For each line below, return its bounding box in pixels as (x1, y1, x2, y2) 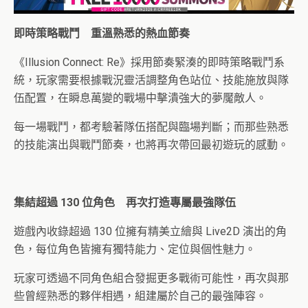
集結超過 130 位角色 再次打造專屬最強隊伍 (14, 195, 236, 209)
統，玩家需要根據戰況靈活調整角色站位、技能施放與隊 (14, 73, 289, 87)
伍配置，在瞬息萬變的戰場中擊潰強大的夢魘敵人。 (14, 91, 267, 104)
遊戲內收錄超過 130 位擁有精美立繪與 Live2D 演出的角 (14, 224, 287, 238)
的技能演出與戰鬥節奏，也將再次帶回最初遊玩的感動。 (14, 137, 289, 151)
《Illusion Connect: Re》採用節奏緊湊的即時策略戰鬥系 (14, 55, 285, 69)
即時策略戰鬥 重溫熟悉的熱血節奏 (14, 26, 190, 40)
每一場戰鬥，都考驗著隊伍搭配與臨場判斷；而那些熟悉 (14, 120, 289, 133)
